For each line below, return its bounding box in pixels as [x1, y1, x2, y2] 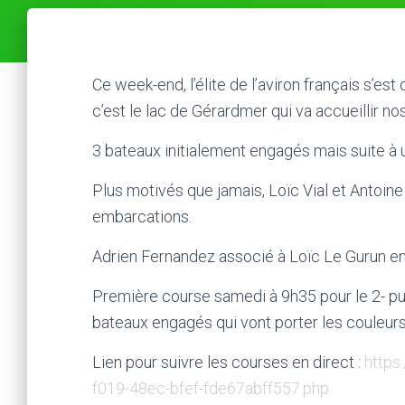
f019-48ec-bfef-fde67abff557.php [92, 379, 329, 398]
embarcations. [92, 207, 192, 226]
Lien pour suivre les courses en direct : [92, 353, 364, 372]
